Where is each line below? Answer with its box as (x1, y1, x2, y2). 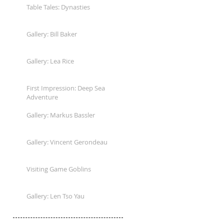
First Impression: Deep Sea (26, 83, 105, 92)
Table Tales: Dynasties (26, 2, 90, 11)
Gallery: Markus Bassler (26, 110, 95, 119)
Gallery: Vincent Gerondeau (26, 137, 107, 146)
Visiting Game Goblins (26, 164, 91, 173)
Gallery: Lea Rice (26, 56, 74, 65)
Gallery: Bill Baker (26, 29, 77, 38)
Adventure (26, 92, 58, 101)
